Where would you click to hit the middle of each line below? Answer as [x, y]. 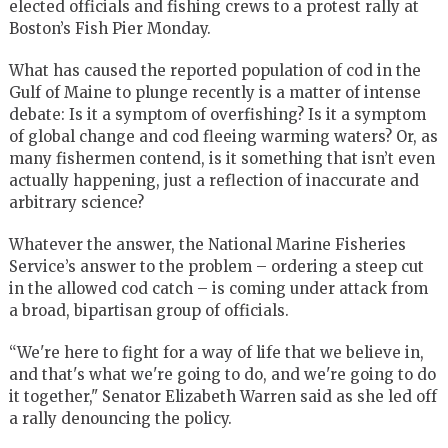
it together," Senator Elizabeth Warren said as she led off [222, 396]
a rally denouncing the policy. [120, 418]
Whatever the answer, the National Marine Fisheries [207, 244]
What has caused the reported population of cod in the [214, 70]
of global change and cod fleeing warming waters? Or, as [223, 136]
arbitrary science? [76, 202]
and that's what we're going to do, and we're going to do [222, 374]
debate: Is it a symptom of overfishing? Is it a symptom [217, 114]
